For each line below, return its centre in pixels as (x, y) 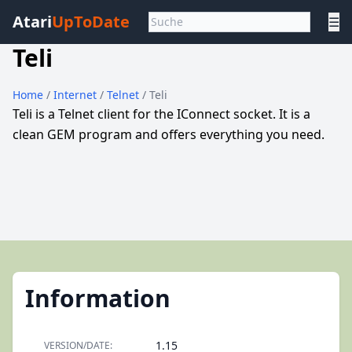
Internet (77, 95)
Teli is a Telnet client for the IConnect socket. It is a (161, 114)
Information (98, 298)
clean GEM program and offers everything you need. (169, 134)
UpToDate (91, 22)
